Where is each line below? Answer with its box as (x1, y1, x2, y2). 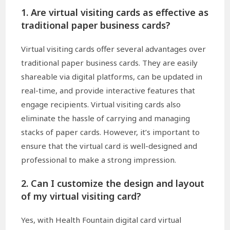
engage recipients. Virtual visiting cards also (21, 99, 181, 110)
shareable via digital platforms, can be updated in (21, 71, 203, 82)
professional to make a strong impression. (21, 155, 177, 165)
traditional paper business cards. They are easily (21, 57, 198, 68)
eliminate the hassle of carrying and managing (21, 113, 190, 124)
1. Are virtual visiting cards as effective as (21, 6, 209, 19)
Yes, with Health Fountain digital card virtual (21, 215, 182, 225)
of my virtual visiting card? (21, 190, 142, 203)
